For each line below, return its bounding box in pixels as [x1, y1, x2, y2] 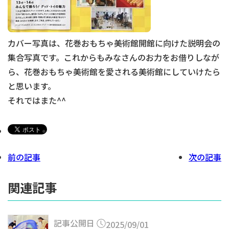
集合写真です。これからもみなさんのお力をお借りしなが [8, 51, 219, 64]
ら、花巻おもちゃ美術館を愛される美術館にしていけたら [8, 65, 220, 78]
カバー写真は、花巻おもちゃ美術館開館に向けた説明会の [8, 37, 220, 50]
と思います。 [8, 80, 56, 93]
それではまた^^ [8, 94, 66, 107]
